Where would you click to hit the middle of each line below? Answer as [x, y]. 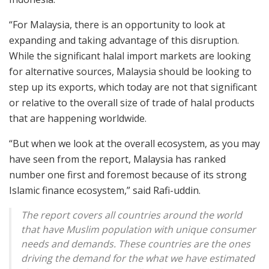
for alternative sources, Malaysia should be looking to [130, 72]
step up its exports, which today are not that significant [133, 87]
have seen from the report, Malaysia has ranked [117, 159]
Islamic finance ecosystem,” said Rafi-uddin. [105, 191]
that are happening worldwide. [78, 119]
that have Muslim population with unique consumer [138, 230]
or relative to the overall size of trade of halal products [132, 103]
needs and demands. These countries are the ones [136, 244]
